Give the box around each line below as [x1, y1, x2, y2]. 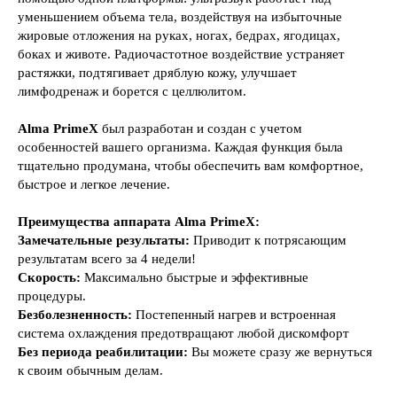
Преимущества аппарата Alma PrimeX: [18, 214, 260, 229]
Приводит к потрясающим [190, 232, 346, 247]
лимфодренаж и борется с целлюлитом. [18, 83, 246, 98]
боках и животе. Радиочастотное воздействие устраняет [18, 46, 345, 61]
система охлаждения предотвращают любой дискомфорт [18, 325, 349, 340]
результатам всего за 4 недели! [18, 251, 196, 266]
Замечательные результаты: [18, 232, 190, 247]
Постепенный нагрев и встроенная [132, 307, 336, 322]
